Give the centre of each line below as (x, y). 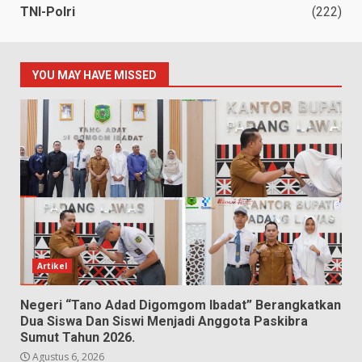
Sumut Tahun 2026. (78, 337)
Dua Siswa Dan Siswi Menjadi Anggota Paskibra (164, 321)
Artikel (52, 265)
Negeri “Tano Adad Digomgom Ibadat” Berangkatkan (181, 305)
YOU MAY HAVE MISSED (95, 75)
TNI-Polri (48, 11)
